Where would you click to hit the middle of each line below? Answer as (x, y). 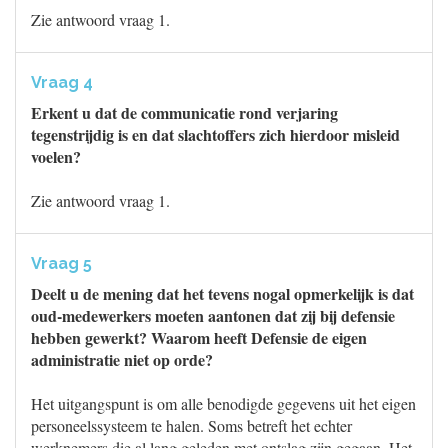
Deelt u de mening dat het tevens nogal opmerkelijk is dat (222, 293)
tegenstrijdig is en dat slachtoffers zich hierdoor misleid (215, 134)
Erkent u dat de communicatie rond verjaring (184, 112)
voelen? (56, 156)
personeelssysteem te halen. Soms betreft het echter (191, 425)
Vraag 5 (61, 263)
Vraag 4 (62, 82)
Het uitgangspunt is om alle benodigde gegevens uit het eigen (223, 403)
